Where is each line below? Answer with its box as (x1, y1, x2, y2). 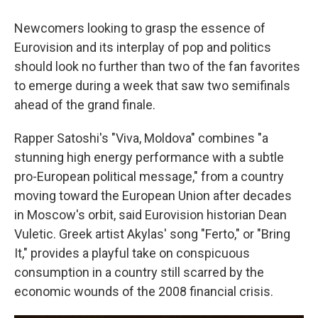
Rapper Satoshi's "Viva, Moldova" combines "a (14, 131, 268, 146)
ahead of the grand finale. (14, 97, 155, 112)
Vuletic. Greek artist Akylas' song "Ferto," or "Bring (14, 226, 290, 241)
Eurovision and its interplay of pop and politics (14, 40, 271, 55)
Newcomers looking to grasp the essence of (14, 21, 265, 35)
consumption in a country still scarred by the (14, 265, 264, 280)
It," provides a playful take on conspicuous (14, 246, 250, 261)
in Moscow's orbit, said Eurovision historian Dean (14, 207, 287, 222)
